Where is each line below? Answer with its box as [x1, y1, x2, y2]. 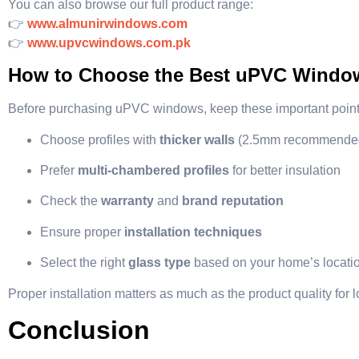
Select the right [40, 256, 128, 270]
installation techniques [124, 224, 262, 239]
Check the [40, 194, 101, 208]
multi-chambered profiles [78, 163, 229, 178]
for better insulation [229, 163, 341, 178]
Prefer [40, 163, 78, 178]
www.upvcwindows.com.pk [27, 35, 191, 50]
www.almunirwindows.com [27, 16, 188, 30]
